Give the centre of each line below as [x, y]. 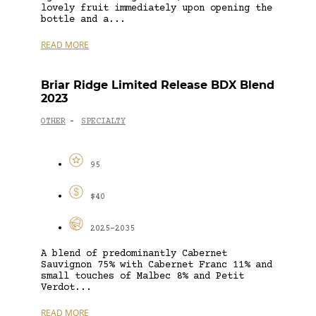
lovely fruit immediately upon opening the [157, 8]
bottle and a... [83, 19]
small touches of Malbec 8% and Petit [142, 276]
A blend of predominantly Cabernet [134, 254]
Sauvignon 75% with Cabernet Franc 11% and [157, 265]
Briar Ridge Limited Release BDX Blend [158, 85]
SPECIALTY [103, 122]
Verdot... [66, 287]
